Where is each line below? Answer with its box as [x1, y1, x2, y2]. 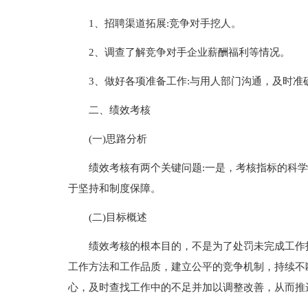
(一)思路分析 [88, 133, 147, 144]
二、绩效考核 [88, 104, 151, 115]
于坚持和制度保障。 [67, 183, 161, 194]
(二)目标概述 [88, 212, 147, 223]
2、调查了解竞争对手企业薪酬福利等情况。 [88, 47, 290, 58]
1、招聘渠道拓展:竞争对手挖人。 [88, 18, 241, 29]
